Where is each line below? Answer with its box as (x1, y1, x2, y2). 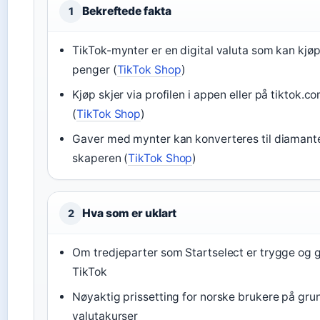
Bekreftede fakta (82, 4, 171, 18)
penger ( (72, 63, 117, 76)
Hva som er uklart (82, 206, 177, 220)
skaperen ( (72, 151, 129, 165)
